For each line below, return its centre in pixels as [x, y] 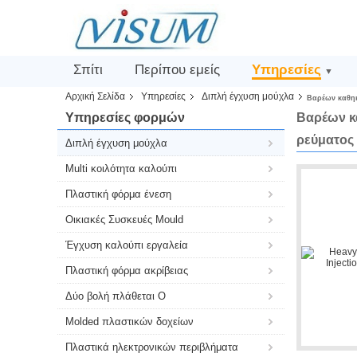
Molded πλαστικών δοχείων [129, 322]
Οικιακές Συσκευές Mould [124, 220]
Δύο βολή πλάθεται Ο [116, 296]
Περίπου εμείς [177, 70]
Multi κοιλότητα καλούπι [121, 169]
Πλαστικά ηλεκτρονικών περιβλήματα [152, 347]
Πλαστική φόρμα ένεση [118, 194]
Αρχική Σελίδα [95, 96]
